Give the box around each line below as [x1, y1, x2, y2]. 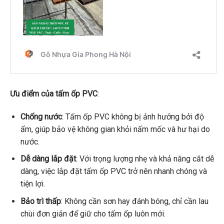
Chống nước [20, 111, 62, 121]
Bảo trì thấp [20, 196, 61, 206]
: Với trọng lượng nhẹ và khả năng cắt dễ [75, 154, 214, 164]
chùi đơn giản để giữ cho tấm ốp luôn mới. [20, 208, 165, 218]
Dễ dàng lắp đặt [20, 154, 76, 164]
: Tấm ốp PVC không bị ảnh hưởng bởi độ [61, 111, 204, 121]
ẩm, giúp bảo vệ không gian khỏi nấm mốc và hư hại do [20, 124, 210, 134]
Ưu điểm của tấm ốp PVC [10, 88, 97, 98]
